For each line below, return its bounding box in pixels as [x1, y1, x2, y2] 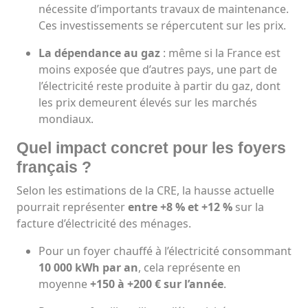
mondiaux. [38, 111, 93, 127]
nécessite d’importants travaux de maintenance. [38, 1, 289, 17]
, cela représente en [138, 260, 241, 276]
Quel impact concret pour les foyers [16, 139, 286, 157]
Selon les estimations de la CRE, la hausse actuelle [16, 183, 274, 199]
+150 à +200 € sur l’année [90, 276, 223, 292]
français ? [16, 158, 91, 177]
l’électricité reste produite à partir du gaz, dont [38, 78, 280, 94]
